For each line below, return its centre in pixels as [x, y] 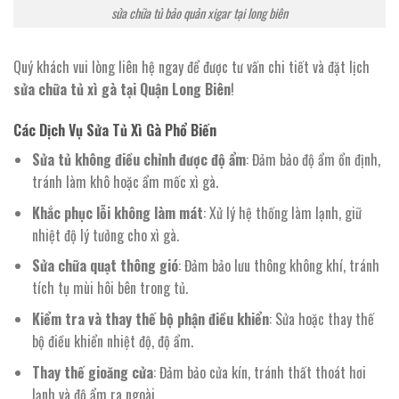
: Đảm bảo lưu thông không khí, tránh [278, 266]
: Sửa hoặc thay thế [321, 319]
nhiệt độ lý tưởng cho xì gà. [105, 235]
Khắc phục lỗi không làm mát [117, 212]
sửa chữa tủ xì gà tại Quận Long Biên [122, 90]
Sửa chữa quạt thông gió [105, 266]
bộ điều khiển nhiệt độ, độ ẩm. [112, 341]
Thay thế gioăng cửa [92, 372]
